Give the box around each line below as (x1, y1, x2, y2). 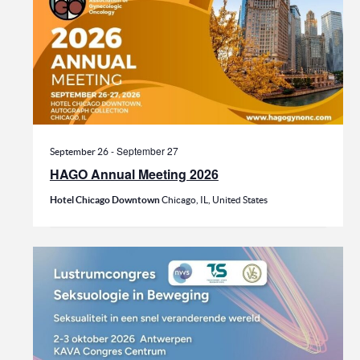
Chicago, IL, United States (161, 194, 268, 206)
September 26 (49, 146, 108, 157)
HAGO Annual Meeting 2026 (49, 165, 219, 184)
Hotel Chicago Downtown (49, 194, 162, 206)
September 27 (116, 144, 178, 158)
